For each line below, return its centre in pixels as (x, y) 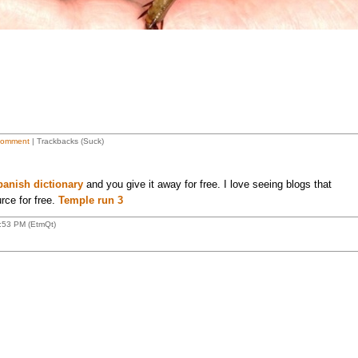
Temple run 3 (90, 200)
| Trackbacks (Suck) (66, 141)
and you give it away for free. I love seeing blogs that (207, 184)
